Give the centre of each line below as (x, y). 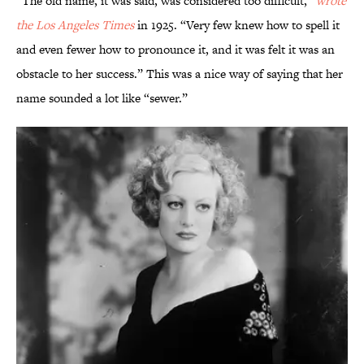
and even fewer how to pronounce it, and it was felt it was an (175, 50)
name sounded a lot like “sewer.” (102, 98)
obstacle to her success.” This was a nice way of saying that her (180, 74)
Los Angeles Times (85, 25)
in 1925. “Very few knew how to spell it (237, 25)
